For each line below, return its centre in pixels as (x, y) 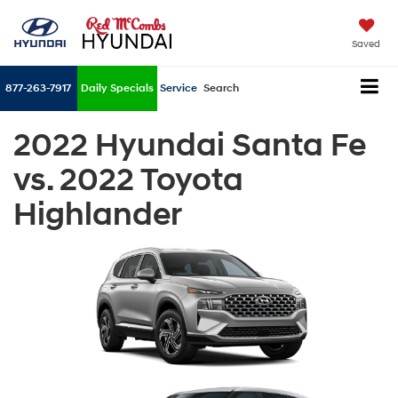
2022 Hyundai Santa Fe (190, 145)
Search (221, 89)
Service (179, 89)
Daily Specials (117, 89)
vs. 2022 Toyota (128, 180)
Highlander (98, 215)
